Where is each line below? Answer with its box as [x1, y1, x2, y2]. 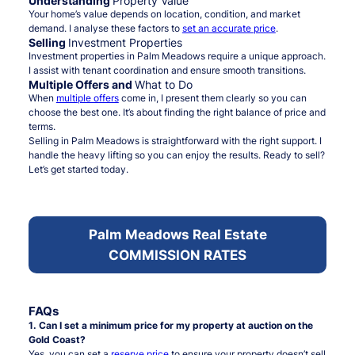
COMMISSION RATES [109, 247, 246, 264]
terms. [28, 120, 55, 133]
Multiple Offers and [28, 78, 135, 92]
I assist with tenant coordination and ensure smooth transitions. [28, 64, 306, 77]
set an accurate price [181, 22, 276, 35]
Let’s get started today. [28, 163, 128, 176]
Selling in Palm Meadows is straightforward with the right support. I [28, 135, 322, 147]
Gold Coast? [28, 334, 86, 346]
